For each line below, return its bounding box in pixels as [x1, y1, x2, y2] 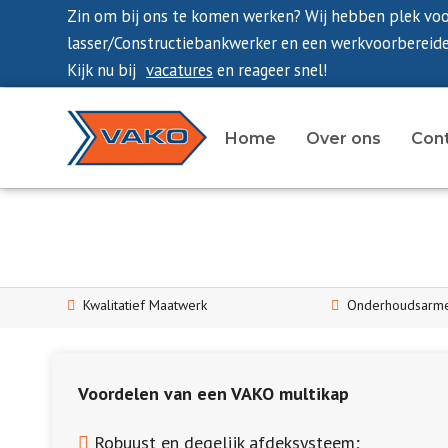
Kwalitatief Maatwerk [83, 296, 208, 314]
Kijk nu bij [67, 59, 137, 81]
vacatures [146, 59, 214, 81]
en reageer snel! [213, 59, 328, 81]
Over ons [305, 129, 381, 148]
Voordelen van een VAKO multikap [78, 382, 350, 405]
